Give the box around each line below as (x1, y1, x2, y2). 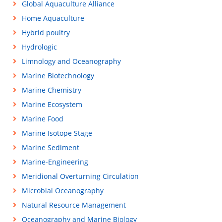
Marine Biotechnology (21, 71, 94, 80)
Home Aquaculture (21, 13, 84, 23)
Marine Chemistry (21, 85, 81, 95)
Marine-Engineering (21, 157, 88, 166)
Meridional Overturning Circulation (21, 171, 139, 181)
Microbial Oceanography (21, 186, 104, 195)
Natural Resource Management (21, 200, 126, 210)
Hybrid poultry (21, 28, 70, 37)
